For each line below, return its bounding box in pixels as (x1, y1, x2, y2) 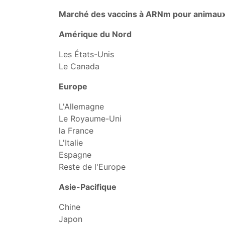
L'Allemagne (59, 101, 104, 111)
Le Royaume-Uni (59, 114, 122, 124)
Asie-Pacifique (59, 182, 117, 192)
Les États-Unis (59, 49, 114, 59)
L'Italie (59, 138, 83, 148)
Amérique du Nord (59, 29, 132, 39)
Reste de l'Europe (59, 162, 126, 172)
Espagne (59, 150, 91, 160)
